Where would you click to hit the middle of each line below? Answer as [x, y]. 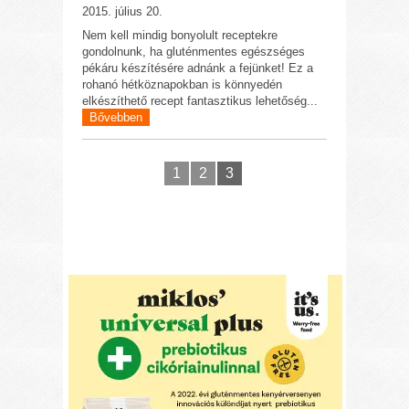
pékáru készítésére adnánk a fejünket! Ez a [198, 68]
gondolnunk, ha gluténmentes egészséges [194, 52]
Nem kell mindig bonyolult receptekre [180, 35]
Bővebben [116, 117]
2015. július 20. [123, 11]
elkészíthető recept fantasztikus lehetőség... [200, 101]
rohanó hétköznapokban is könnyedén [183, 84]
